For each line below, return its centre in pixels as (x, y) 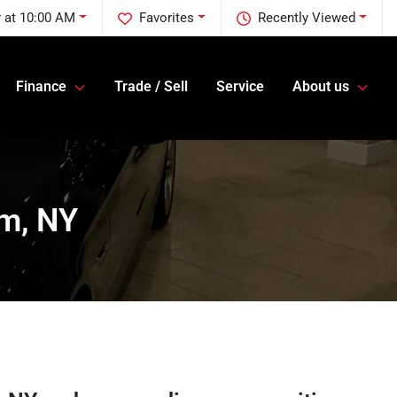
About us (321, 87)
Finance (41, 87)
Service (240, 87)
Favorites (167, 18)
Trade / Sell (151, 87)
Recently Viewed (307, 18)
